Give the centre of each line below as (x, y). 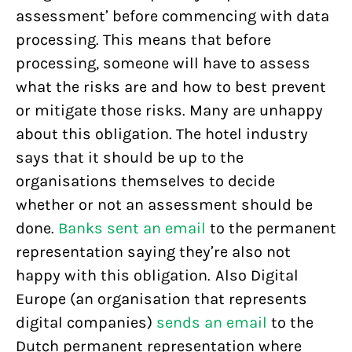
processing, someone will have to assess (163, 63)
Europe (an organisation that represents (161, 299)
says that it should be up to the (130, 158)
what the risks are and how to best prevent (171, 87)
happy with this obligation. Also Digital (157, 275)
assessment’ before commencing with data (172, 16)
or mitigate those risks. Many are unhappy (169, 110)
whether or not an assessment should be (164, 205)
